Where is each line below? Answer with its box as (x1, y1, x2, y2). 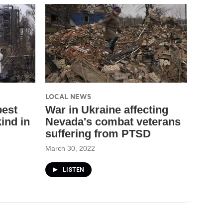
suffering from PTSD (45, 127, 151, 140)
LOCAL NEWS (45, 92, 91, 101)
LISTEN (63, 166, 84, 173)
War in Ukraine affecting (45, 103, 168, 116)
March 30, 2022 (45, 144, 95, 152)
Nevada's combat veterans (45, 115, 181, 128)
